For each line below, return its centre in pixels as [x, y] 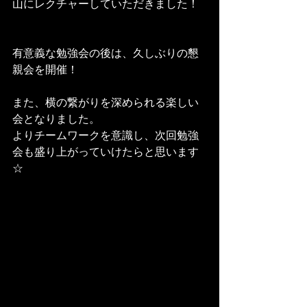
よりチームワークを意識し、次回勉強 [106, 135]
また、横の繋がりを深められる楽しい [106, 102]
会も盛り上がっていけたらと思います [106, 151]
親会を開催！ [45, 69]
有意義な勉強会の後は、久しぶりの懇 [106, 52]
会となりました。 [56, 118]
